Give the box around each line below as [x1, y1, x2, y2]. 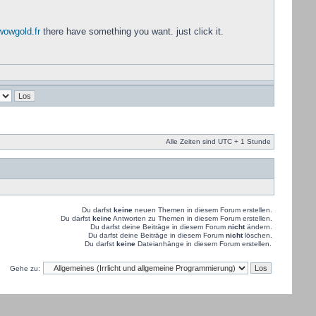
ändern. [244, 223, 272, 231]
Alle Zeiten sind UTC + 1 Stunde [165, 138, 271, 145]
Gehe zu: [9, 265, 40, 272]
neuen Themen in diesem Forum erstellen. [132, 206, 272, 214]
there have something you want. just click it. [39, 26, 224, 37]
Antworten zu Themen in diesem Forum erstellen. [111, 214, 272, 222]
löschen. [242, 231, 272, 239]
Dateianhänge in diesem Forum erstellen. [135, 240, 272, 248]
